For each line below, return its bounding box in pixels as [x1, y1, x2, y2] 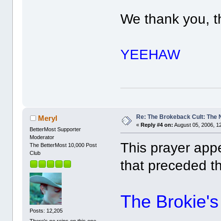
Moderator [30, 134, 55, 141]
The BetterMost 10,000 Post [30, 142, 97, 148]
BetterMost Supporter [30, 126, 81, 133]
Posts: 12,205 [30, 207, 63, 214]
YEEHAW [120, 46, 181, 62]
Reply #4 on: [141, 122, 174, 128]
